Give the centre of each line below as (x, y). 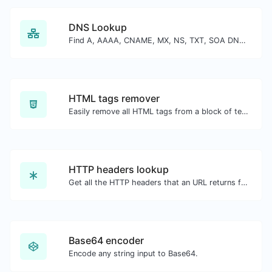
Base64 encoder (106, 240)
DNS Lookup (98, 27)
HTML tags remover (114, 98)
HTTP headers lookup (119, 169)
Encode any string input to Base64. (133, 253)
